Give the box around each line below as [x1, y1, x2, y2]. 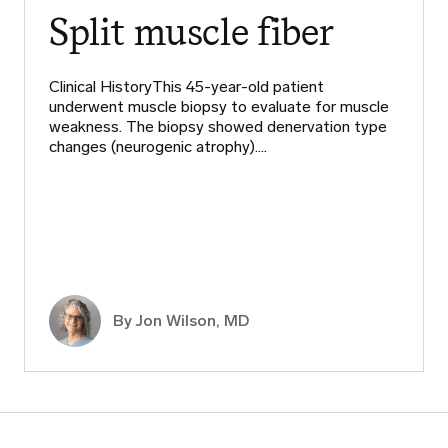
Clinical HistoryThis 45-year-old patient [49, 76, 324, 96]
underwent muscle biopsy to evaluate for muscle [49, 96, 389, 116]
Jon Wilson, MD [136, 310, 249, 330]
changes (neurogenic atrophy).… [49, 136, 267, 156]
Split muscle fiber [49, 8, 334, 54]
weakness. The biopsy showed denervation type [49, 116, 387, 136]
